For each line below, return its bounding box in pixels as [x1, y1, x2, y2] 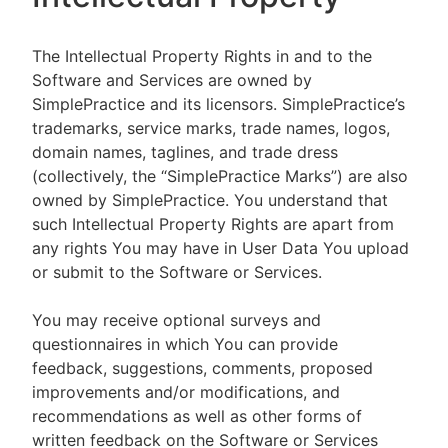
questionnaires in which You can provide [32, 334, 338, 354]
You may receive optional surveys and [32, 310, 321, 330]
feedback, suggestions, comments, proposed [32, 358, 373, 378]
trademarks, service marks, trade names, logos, [32, 118, 390, 138]
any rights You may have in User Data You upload [32, 238, 409, 258]
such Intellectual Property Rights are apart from [32, 214, 394, 234]
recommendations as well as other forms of [32, 406, 362, 426]
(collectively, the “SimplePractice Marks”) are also [32, 166, 408, 186]
